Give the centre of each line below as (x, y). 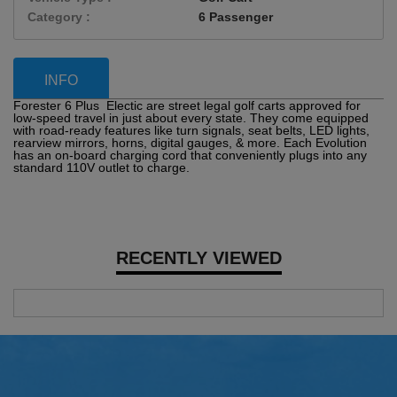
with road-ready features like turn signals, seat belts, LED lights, (191, 130)
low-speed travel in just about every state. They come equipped (191, 117)
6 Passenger (236, 16)
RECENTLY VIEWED (198, 257)
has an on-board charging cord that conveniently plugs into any (190, 155)
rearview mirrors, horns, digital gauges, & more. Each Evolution (190, 142)
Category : (59, 16)
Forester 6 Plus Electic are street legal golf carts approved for (187, 105)
